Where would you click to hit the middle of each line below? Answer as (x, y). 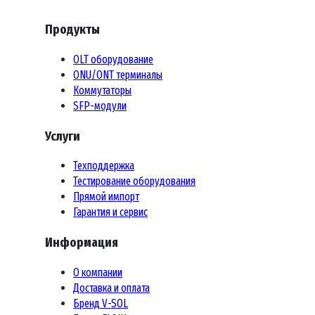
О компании (98, 272)
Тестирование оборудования (134, 181)
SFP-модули (100, 105)
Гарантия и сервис (110, 212)
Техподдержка (104, 166)
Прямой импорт (106, 197)
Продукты (72, 30)
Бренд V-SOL (101, 303)
